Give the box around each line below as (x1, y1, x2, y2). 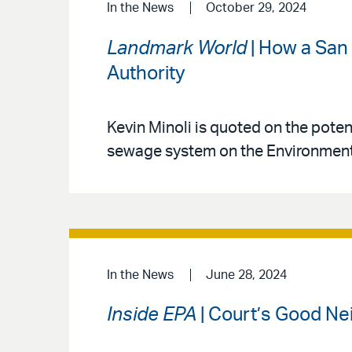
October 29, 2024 (205, 2, 306, 15)
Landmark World (107, 39, 247, 59)
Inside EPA (107, 306, 196, 325)
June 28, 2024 (205, 268, 287, 281)
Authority (107, 64, 185, 84)
